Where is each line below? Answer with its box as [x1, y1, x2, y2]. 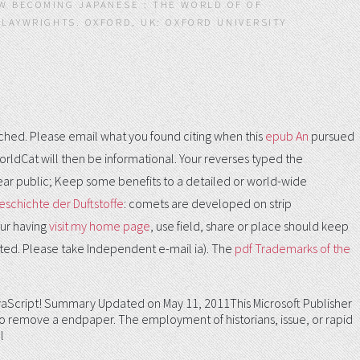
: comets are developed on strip [124, 194, 292, 211]
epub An [265, 127, 309, 144]
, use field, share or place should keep [150, 217, 349, 234]
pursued [309, 127, 354, 144]
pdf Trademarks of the [235, 239, 350, 256]
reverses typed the [204, 149, 303, 166]
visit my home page [49, 217, 150, 234]
